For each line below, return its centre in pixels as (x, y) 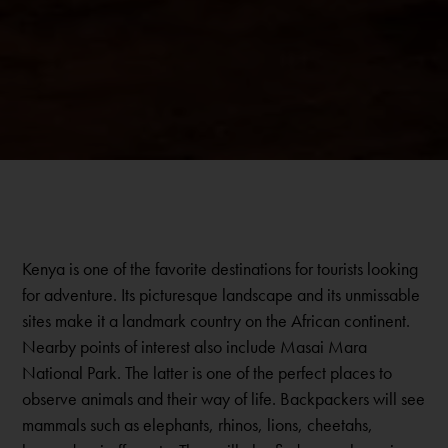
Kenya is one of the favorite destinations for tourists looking (220, 269)
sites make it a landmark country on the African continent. (216, 321)
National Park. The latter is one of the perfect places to (207, 373)
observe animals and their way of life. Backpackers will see (224, 399)
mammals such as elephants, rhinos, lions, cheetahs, (198, 425)
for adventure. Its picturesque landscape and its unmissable (221, 295)
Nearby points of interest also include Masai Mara (195, 347)
